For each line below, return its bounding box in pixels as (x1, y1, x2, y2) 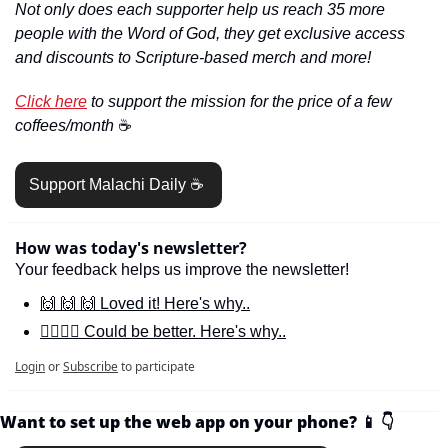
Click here (15, 92, 87, 110)
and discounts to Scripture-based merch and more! (15, 48, 371, 66)
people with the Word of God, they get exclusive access (15, 24, 405, 42)
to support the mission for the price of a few (87, 92, 392, 110)
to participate (121, 357, 195, 375)
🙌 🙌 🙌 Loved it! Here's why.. (40, 294, 250, 312)
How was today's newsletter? (15, 236, 247, 259)
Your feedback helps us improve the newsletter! (15, 260, 349, 278)
